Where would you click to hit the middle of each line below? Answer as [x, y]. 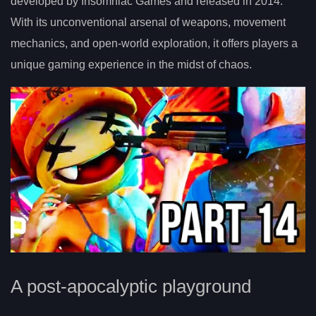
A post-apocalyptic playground [131, 286]
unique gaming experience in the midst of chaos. [131, 64]
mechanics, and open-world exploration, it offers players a [154, 43]
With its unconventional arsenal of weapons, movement [148, 22]
